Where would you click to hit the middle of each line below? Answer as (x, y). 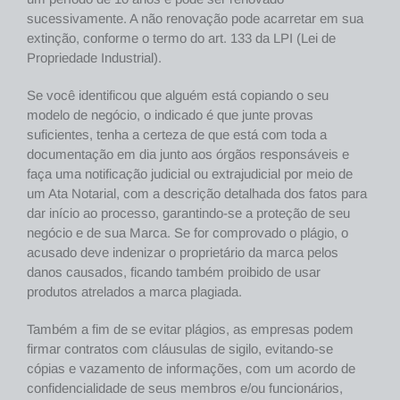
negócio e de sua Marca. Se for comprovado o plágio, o (187, 233)
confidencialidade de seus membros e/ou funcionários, (185, 388)
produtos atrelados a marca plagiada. (134, 292)
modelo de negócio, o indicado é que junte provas (170, 115)
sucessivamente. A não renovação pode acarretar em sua (195, 19)
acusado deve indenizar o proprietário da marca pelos (183, 253)
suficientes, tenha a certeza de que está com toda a (177, 135)
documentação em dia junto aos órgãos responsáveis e (188, 154)
